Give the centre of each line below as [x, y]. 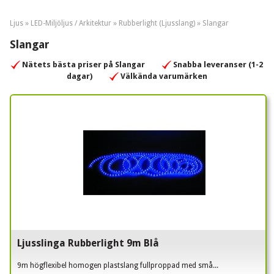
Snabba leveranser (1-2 [218, 64]
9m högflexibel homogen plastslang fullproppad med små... [118, 265]
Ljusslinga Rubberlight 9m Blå [88, 243]
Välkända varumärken [164, 76]
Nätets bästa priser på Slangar [83, 64]
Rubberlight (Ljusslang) [157, 23]
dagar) [80, 76]
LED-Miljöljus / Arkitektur [71, 23]
